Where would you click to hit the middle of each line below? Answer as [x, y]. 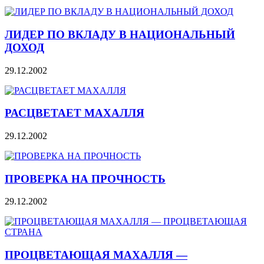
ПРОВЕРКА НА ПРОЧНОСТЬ [85, 179]
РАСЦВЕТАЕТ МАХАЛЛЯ [75, 113]
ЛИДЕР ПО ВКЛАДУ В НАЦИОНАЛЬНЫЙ [120, 34]
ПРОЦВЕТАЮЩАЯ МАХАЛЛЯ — [96, 255]
